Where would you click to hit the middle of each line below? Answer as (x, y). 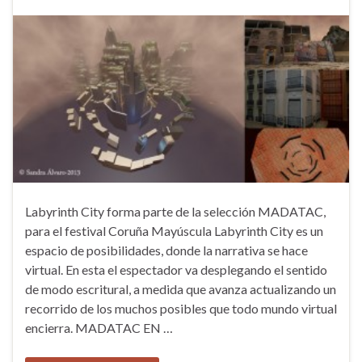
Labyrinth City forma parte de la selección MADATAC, (175, 211)
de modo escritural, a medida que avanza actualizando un (181, 288)
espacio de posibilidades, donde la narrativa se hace (166, 250)
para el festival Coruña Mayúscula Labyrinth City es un (174, 230)
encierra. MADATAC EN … (99, 327)
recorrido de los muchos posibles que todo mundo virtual (181, 308)
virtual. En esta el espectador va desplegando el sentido (176, 269)
